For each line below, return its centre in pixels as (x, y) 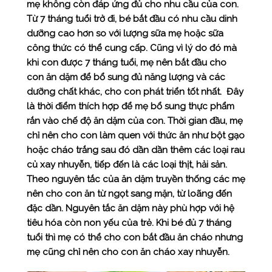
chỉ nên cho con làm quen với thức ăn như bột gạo (135, 135)
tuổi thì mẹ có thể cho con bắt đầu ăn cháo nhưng (134, 237)
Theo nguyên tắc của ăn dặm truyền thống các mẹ (136, 179)
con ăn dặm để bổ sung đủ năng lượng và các (126, 77)
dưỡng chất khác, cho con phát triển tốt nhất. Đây (135, 92)
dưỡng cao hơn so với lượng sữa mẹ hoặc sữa (125, 33)
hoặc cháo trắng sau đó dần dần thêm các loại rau (135, 150)
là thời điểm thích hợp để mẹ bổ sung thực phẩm (130, 106)
